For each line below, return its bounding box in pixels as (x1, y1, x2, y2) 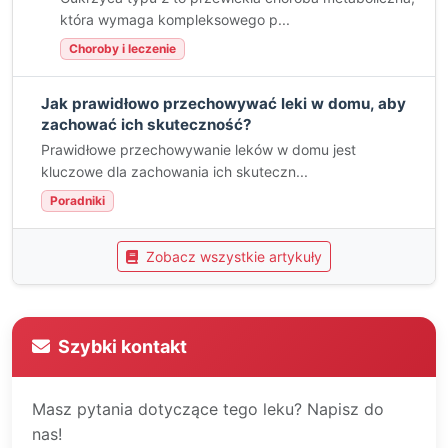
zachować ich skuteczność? (41, 115, 252, 134)
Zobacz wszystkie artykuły (142, 248, 322, 265)
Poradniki (50, 193, 105, 208)
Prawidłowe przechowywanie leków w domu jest (41, 141, 356, 158)
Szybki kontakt (58, 336, 187, 357)
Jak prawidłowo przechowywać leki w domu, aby (41, 94, 406, 113)
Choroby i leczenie (69, 41, 176, 56)
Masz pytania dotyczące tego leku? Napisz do (32, 399, 384, 419)
